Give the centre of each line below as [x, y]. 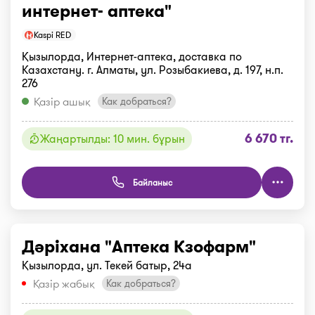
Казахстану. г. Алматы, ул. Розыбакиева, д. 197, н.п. [153, 70]
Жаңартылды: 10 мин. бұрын [112, 139]
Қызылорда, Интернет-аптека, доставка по [132, 56]
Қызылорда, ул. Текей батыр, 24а [107, 265]
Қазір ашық [62, 101]
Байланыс [152, 182]
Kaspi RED [52, 34]
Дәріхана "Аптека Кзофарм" [139, 246]
